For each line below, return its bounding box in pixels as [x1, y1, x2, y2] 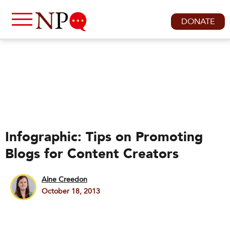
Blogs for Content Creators [5, 145, 179, 163]
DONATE [181, 16, 215, 27]
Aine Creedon [42, 175, 87, 184]
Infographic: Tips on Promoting [5, 128, 203, 146]
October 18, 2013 [42, 186, 100, 196]
